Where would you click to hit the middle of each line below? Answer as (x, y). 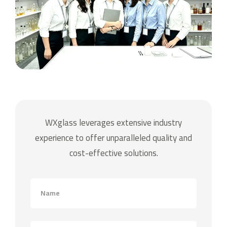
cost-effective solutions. (113, 153)
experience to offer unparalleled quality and (113, 138)
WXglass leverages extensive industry (113, 123)
